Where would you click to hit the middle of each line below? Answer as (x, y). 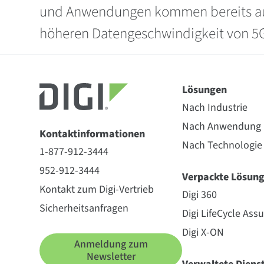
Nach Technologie (222, 145)
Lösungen (205, 90)
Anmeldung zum (111, 244)
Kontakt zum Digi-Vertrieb (97, 189)
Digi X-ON (203, 232)
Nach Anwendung (222, 126)
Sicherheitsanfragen (84, 208)
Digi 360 (200, 195)
